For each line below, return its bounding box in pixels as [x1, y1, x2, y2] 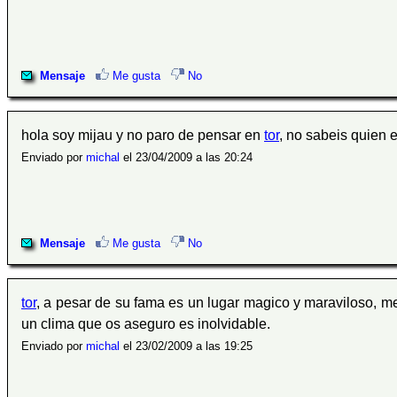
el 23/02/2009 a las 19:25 [120, 339, 253, 354]
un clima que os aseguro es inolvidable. [21, 316, 270, 332]
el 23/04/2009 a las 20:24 [120, 150, 253, 164]
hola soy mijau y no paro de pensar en [21, 127, 264, 143]
